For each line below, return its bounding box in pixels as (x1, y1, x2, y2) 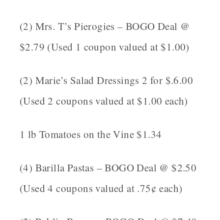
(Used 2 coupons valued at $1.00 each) (20, 94, 188, 108)
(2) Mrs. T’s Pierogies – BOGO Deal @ (20, 19, 190, 33)
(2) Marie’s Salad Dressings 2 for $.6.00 (20, 73, 193, 87)
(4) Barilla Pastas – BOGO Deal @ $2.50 (20, 161, 197, 175)
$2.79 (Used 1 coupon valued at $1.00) (20, 40, 190, 54)
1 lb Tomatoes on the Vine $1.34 (20, 127, 162, 141)
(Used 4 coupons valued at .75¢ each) (20, 181, 183, 195)
